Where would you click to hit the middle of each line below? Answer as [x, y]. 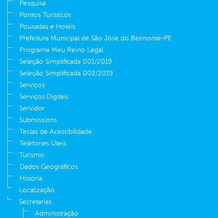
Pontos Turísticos [45, 15]
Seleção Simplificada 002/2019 [66, 73]
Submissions [38, 120]
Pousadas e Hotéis [47, 26]
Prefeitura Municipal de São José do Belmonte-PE [96, 38]
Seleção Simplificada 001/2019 [66, 61]
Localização [37, 190]
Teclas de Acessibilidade [56, 131]
